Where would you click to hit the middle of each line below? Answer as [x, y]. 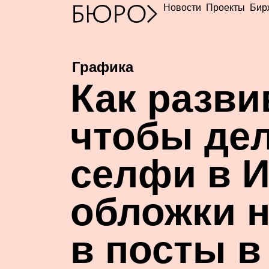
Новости [182, 8]
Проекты [225, 8]
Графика [103, 67]
